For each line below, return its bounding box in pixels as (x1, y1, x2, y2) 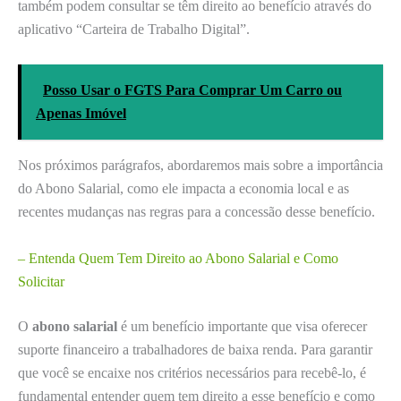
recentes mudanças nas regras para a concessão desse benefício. (18, 203, 375, 219)
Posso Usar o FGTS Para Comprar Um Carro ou (43, 81, 342, 98)
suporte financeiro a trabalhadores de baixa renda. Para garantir (18, 341, 372, 357)
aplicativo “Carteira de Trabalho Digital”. (18, 21, 250, 38)
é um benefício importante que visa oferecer (117, 318, 367, 334)
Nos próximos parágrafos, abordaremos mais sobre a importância (18, 157, 383, 173)
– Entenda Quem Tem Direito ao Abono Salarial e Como (18, 250, 338, 266)
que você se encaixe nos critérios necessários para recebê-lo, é (18, 364, 366, 380)
